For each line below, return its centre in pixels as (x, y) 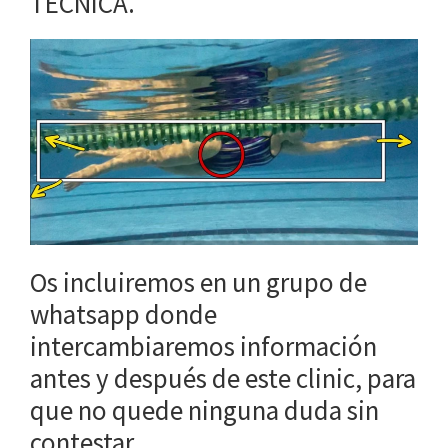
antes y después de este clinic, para (223, 378)
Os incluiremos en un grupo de (198, 282)
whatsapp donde (123, 314)
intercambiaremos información (203, 346)
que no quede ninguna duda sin (204, 410)
